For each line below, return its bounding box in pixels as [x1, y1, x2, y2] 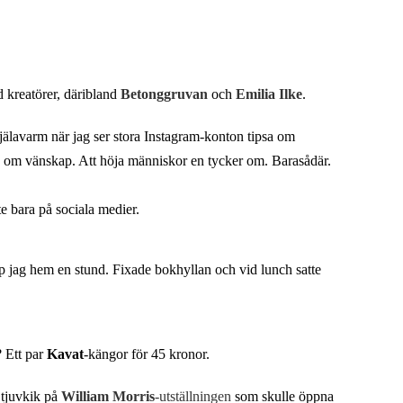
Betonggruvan [121, 85, 208, 102]
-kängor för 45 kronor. [84, 345, 213, 362]
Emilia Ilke [236, 85, 302, 102]
